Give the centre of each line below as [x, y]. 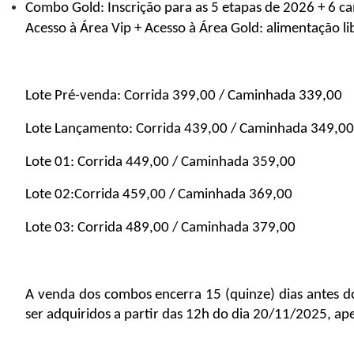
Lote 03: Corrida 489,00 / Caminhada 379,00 [162, 228]
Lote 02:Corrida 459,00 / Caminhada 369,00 [160, 195]
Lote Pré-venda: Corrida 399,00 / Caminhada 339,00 [185, 96]
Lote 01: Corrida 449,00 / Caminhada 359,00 [160, 162]
